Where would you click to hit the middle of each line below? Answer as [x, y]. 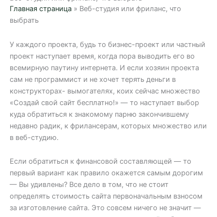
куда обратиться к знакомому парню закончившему [99, 114]
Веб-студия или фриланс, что [130, 9]
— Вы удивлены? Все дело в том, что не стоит [89, 185]
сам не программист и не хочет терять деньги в [93, 79]
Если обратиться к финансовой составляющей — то [101, 162]
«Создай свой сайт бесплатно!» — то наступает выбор [104, 102]
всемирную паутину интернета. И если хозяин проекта [104, 68]
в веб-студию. [34, 137]
